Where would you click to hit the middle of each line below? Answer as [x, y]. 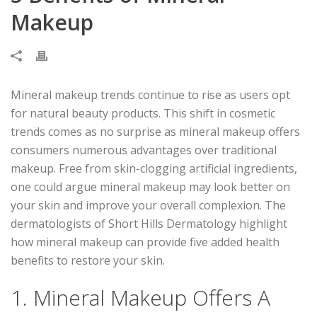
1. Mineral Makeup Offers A [140, 297]
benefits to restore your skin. [88, 260]
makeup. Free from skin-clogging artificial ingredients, [154, 168]
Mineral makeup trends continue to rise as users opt [150, 94]
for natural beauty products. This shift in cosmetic [143, 113]
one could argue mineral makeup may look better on [150, 186]
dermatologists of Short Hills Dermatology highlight [149, 223]
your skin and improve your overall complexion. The [148, 205]
